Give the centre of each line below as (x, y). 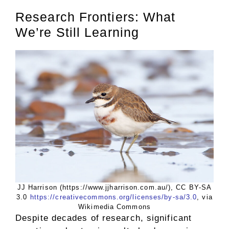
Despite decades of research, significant (104, 218)
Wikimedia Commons (114, 207)
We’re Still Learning (77, 32)
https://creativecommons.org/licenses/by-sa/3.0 (113, 197)
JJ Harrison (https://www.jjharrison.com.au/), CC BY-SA (114, 187)
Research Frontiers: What (96, 17)
